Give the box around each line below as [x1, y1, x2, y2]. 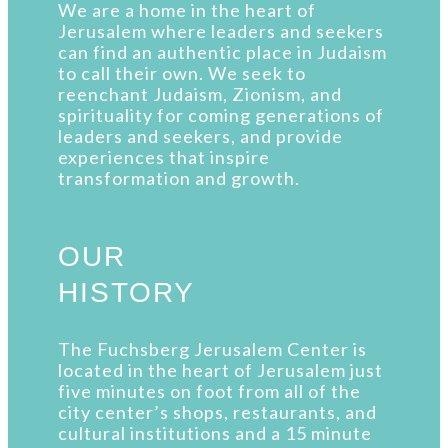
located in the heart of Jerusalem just [58, 359, 383, 382]
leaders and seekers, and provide [58, 125, 343, 148]
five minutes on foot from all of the [58, 380, 361, 403]
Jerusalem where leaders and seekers [58, 20, 384, 43]
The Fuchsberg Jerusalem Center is [58, 338, 367, 361]
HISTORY [58, 277, 195, 309]
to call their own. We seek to [58, 62, 306, 85]
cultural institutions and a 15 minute [58, 422, 372, 445]
